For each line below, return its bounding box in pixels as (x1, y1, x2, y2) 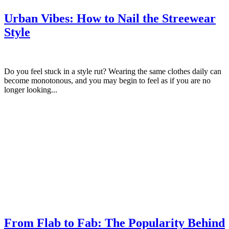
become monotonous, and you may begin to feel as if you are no (4, 76, 211, 85)
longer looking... (4, 85, 57, 95)
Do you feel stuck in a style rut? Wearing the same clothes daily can (4, 67, 221, 76)
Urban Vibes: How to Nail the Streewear (4, 12, 216, 26)
